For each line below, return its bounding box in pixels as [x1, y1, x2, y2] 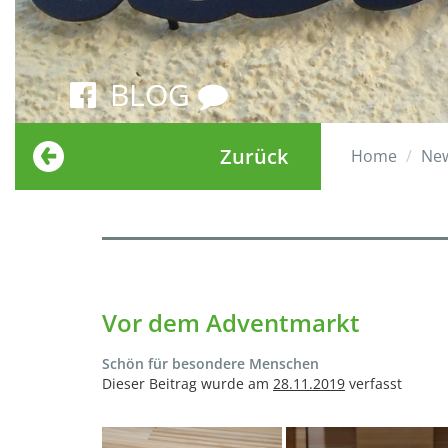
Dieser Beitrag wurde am [102, 373, 273, 393]
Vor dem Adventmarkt [102, 305, 360, 339]
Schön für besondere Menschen [102, 353, 319, 373]
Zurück [220, 142, 288, 170]
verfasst [345, 373, 402, 393]
